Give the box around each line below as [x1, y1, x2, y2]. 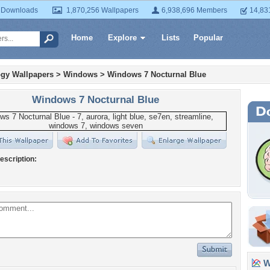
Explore [108, 33, 137, 42]
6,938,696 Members [162, 6, 227, 14]
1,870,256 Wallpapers [66, 6, 139, 14]
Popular [193, 33, 223, 42]
